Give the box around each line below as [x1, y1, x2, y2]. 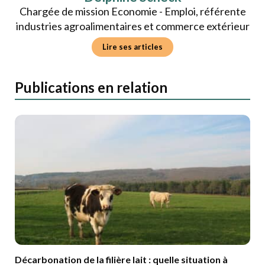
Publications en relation [15, 79, 167, 96]
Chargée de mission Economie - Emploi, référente [19, 5, 246, 18]
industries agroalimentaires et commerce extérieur [15, 20, 250, 33]
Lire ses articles [102, 42, 163, 51]
